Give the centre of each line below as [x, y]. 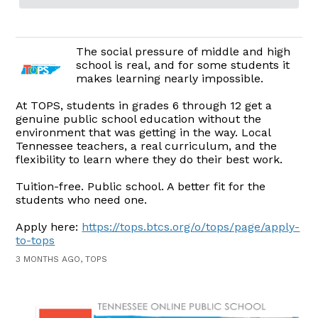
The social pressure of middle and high [183, 52]
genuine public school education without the [139, 119]
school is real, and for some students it [183, 65]
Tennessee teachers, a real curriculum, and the [147, 146]
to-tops [35, 241]
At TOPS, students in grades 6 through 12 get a [144, 106]
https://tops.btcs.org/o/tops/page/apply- [191, 227]
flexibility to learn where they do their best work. [149, 160]
